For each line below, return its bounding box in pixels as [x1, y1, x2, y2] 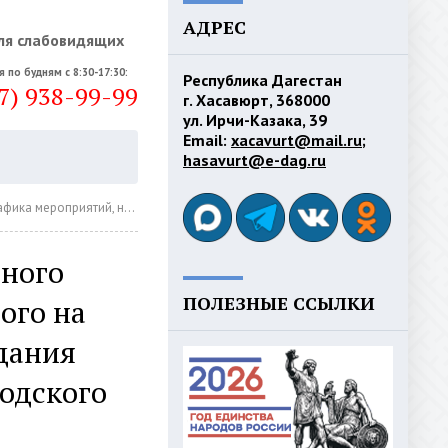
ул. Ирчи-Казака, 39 [183, 110, 327, 130]
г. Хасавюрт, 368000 [183, 90, 330, 110]
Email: [183, 130, 231, 150]
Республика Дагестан [183, 70, 342, 90]
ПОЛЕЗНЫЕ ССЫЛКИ [183, 291, 375, 315]
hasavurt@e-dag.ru [183, 150, 326, 170]
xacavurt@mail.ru [231, 130, 362, 150]
